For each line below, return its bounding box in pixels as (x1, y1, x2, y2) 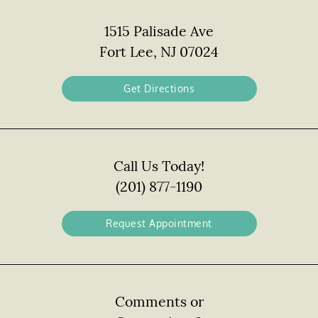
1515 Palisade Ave (104, 22, 214, 40)
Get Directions (124, 82, 194, 95)
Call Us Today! (114, 157, 204, 175)
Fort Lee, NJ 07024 (99, 43, 219, 61)
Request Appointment (106, 217, 212, 230)
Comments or (114, 292, 204, 311)
